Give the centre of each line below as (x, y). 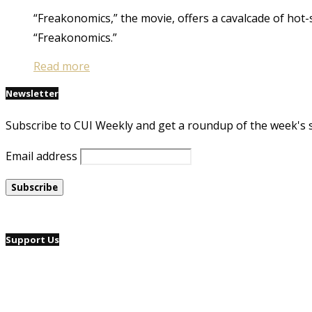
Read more (62, 67)
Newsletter (32, 94)
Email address (41, 156)
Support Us (32, 239)
